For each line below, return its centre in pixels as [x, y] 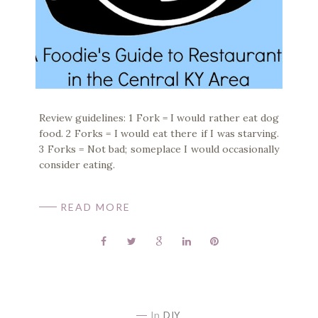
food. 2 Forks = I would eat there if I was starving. [159, 134]
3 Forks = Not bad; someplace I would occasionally [159, 149]
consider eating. [77, 165]
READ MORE [95, 207]
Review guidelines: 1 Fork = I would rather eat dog [159, 118]
